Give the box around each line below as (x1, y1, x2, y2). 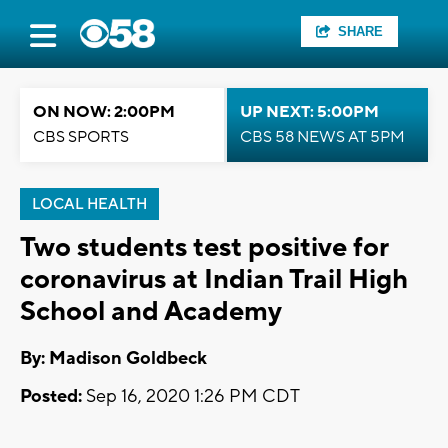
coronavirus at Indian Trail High (20, 262, 408, 297)
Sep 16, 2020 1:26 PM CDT (82, 385, 300, 409)
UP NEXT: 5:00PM (240, 102, 379, 122)
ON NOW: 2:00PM (33, 102, 175, 122)
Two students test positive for (20, 230, 388, 265)
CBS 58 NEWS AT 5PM (240, 127, 405, 147)
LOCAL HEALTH (32, 195, 147, 214)
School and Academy (20, 294, 282, 329)
